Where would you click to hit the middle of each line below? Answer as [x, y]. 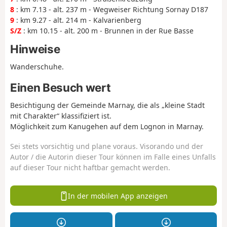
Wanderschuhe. [37, 67]
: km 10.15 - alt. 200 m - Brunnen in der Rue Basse [107, 31]
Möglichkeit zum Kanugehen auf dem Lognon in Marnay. [107, 127]
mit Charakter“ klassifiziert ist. [61, 116]
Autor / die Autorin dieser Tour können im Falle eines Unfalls [113, 157]
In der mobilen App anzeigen [118, 196]
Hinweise [35, 49]
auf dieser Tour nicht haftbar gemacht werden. [90, 167]
